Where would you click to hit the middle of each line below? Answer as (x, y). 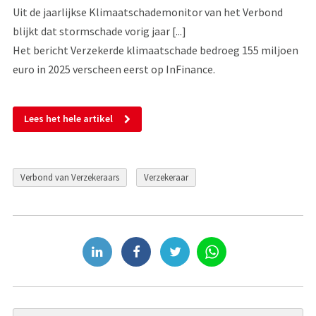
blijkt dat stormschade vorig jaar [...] (99, 31)
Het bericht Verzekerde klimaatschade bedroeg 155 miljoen (155, 50)
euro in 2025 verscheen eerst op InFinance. (114, 69)
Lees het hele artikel (68, 119)
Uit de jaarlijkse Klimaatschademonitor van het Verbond (147, 12)
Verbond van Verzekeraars (69, 177)
